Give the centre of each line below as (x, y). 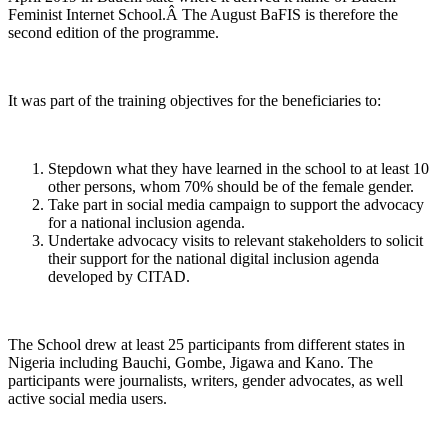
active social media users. (87, 399)
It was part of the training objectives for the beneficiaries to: (194, 101)
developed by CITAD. (119, 277)
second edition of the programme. (113, 33)
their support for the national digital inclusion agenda (213, 259)
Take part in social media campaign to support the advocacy (236, 205)
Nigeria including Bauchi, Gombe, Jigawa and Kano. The (190, 363)
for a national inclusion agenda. (146, 223)
